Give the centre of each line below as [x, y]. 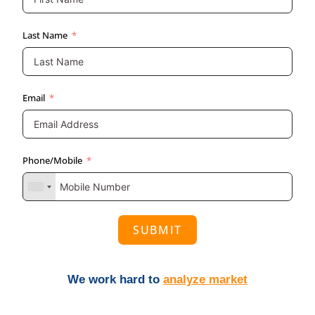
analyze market [205, 280]
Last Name [45, 36]
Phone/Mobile [53, 161]
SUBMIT [157, 230]
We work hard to [114, 280]
